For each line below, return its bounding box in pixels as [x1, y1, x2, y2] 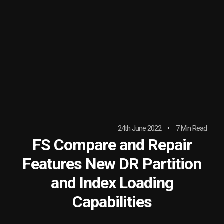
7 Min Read [176, 124, 207, 133]
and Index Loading [50, 173, 173, 192]
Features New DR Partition [22, 154, 201, 173]
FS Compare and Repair [32, 135, 192, 154]
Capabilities [72, 192, 152, 211]
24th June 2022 [118, 124, 161, 133]
